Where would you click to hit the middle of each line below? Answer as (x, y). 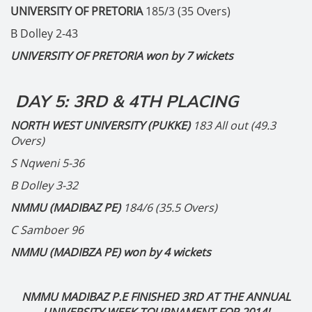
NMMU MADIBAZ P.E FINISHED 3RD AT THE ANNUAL (156, 297)
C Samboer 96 (47, 230)
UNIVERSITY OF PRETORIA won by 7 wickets (122, 56)
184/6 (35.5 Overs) (170, 208)
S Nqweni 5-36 (47, 163)
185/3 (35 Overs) (188, 11)
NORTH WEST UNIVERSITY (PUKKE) (102, 125)
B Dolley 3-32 (44, 185)
